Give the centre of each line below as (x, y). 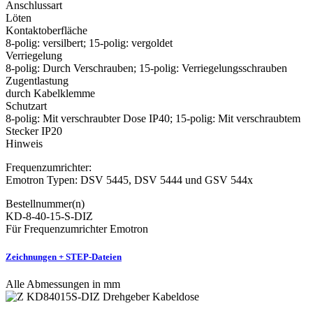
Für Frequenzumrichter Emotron (77, 229)
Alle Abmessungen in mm (63, 284)
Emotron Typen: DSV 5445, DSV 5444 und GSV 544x (129, 180)
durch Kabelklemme (50, 94)
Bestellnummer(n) (45, 204)
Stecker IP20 (34, 131)
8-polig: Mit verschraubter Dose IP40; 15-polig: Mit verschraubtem (153, 119)
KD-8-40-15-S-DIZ (49, 217)
